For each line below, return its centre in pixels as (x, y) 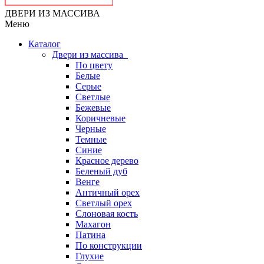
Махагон (93, 224)
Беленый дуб (101, 171)
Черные (91, 129)
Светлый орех (104, 203)
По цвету (94, 65)
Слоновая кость (107, 214)
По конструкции (109, 245)
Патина (90, 235)
